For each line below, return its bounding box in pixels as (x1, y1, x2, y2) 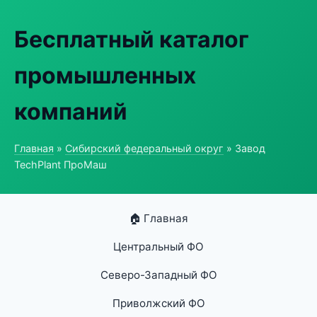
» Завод (224, 142, 265, 154)
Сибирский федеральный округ (65, 142, 224, 154)
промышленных (14, 62, 196, 89)
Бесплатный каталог (14, 25, 249, 53)
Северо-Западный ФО (100, 268, 217, 282)
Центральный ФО (113, 240, 204, 253)
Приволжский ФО (112, 296, 205, 310)
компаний (14, 98, 127, 125)
